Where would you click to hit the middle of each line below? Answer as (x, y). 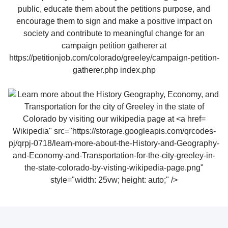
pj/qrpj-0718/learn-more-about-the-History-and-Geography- (114, 143)
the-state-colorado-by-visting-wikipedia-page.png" (114, 167)
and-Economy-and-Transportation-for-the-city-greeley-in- (114, 155)
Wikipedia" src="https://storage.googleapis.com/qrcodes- (114, 131)
